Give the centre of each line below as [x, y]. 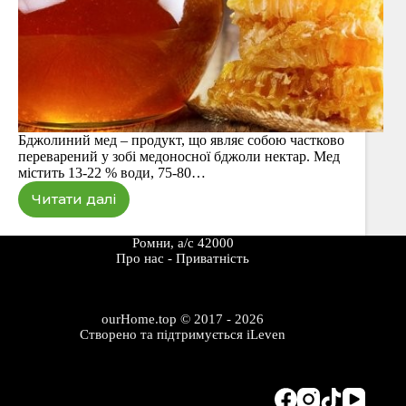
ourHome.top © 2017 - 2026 [183, 319]
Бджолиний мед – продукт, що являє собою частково [181, 140]
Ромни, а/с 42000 [183, 243]
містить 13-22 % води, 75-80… [112, 172]
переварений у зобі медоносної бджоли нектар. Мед [179, 156]
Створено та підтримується [164, 334]
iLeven [266, 334]
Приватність [213, 258]
